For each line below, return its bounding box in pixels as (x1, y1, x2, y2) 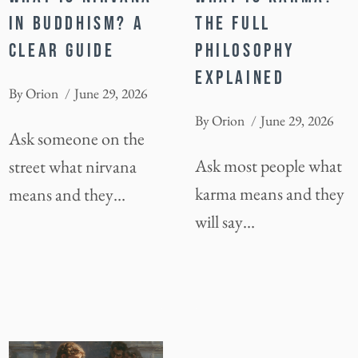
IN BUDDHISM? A (8, 12, 145, 36)
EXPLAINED (195, 66, 285, 90)
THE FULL (195, 12, 271, 36)
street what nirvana (8, 154, 137, 178)
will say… (195, 209, 255, 233)
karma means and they (195, 181, 344, 205)
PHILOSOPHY (195, 39, 295, 63)
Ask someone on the (8, 126, 145, 150)
